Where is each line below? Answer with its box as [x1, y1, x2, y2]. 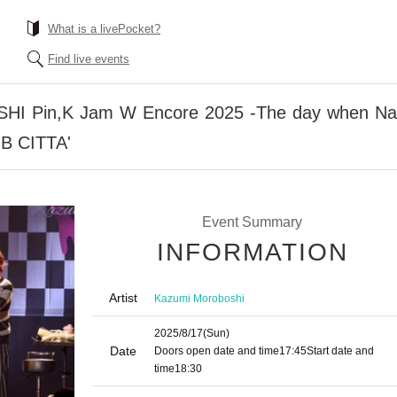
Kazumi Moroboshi [154, 292, 245, 305]
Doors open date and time [154, 345, 279, 357]
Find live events [48, 52, 129, 66]
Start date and [307, 345, 374, 357]
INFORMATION [157, 238, 348, 266]
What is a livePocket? [48, 22, 160, 35]
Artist [109, 291, 137, 305]
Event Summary [201, 214, 302, 230]
